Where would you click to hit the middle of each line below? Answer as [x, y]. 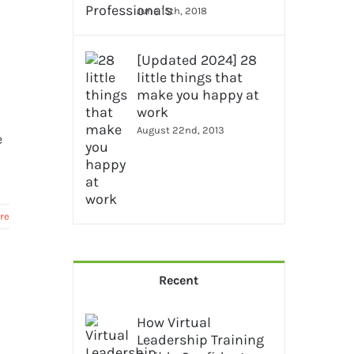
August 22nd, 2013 [180, 130]
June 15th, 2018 [171, 11]
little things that [189, 77]
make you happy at [198, 95]
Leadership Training [200, 340]
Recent [179, 280]
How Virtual [173, 322]
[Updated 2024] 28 [196, 60]
